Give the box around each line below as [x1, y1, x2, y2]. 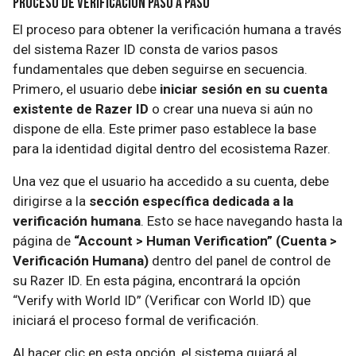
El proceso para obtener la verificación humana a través [13, 21, 342, 37]
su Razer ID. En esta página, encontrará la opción [13, 273, 300, 288]
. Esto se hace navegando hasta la [141, 213, 342, 229]
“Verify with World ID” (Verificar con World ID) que [13, 292, 311, 308]
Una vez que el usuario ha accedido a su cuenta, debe [13, 173, 329, 189]
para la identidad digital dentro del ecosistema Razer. [13, 141, 331, 157]
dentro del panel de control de [149, 253, 331, 269]
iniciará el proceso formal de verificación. [13, 312, 259, 328]
